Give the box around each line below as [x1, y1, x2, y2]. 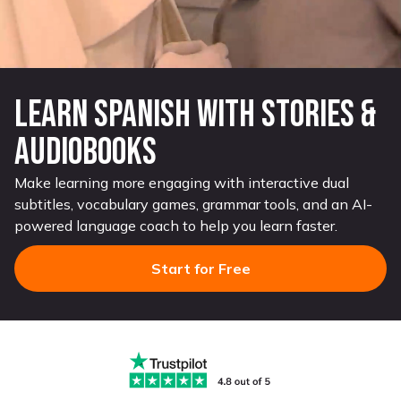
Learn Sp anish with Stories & [14, 92, 376, 138]
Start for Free [150, 260, 251, 277]
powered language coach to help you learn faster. [14, 217, 337, 235]
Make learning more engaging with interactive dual [14, 174, 349, 192]
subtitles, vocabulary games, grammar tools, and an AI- [14, 195, 372, 213]
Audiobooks [14, 130, 157, 175]
